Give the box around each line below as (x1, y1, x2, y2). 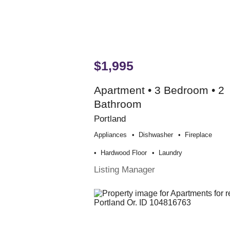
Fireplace (184, 131, 212, 139)
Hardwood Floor (100, 149, 147, 157)
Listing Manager (93, 164, 155, 175)
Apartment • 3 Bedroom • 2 (93, 84, 224, 97)
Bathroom (93, 98, 142, 110)
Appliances (93, 131, 127, 139)
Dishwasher (138, 131, 173, 139)
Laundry (158, 149, 182, 157)
